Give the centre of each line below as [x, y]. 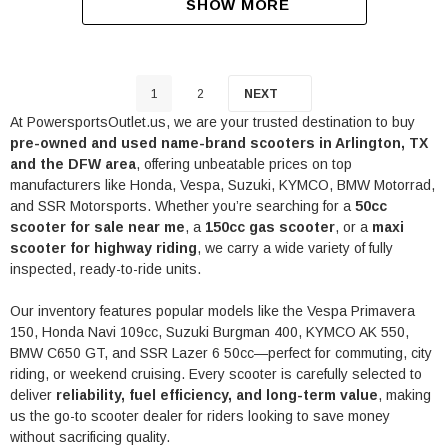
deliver [33, 394]
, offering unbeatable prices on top [244, 163]
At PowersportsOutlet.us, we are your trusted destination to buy [212, 121]
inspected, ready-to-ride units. [105, 268]
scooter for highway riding [103, 247]
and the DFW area [73, 163]
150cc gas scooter [270, 226]
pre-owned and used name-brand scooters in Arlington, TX [219, 142]
